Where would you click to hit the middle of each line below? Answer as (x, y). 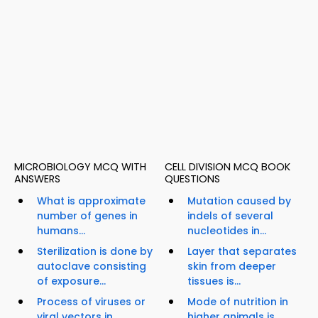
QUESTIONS (192, 179)
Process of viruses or (91, 302)
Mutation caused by (239, 201)
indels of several (230, 216)
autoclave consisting (92, 267)
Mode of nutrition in (238, 302)
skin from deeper (232, 267)
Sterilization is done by (95, 252)
